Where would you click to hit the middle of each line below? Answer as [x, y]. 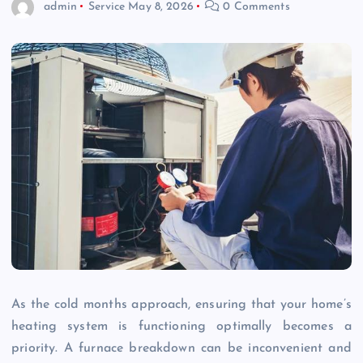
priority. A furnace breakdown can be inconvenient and [181, 348]
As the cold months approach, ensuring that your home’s [181, 304]
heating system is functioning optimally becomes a [181, 326]
